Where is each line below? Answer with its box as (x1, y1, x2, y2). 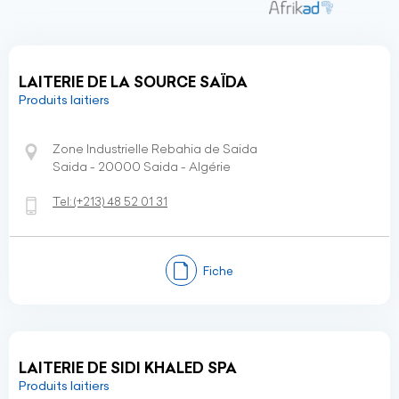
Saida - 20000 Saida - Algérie (53, 159, 231, 175)
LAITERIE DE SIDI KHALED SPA (19, 359, 237, 377)
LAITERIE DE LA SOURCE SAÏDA (19, 73, 248, 91)
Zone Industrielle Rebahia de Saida (53, 141, 257, 157)
